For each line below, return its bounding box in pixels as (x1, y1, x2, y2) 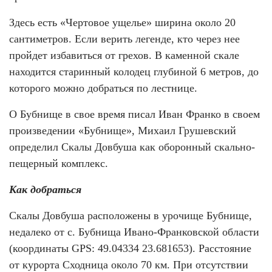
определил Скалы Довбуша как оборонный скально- (9, 141, 255, 154)
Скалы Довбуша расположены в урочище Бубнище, (9, 209, 252, 222)
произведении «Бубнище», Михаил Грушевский (9, 124, 236, 137)
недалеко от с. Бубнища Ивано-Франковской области (9, 226, 259, 239)
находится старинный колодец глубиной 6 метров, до (9, 66, 259, 78)
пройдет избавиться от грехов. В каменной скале (9, 49, 239, 62)
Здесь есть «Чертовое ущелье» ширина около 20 (9, 16, 236, 29)
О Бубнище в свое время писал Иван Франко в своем (9, 108, 260, 121)
